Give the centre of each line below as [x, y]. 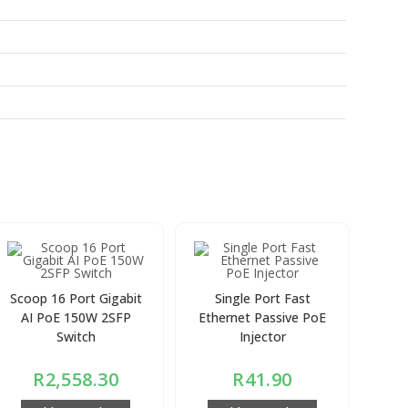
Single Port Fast [262, 298]
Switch [76, 336]
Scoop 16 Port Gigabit [76, 298]
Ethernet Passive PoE [263, 317]
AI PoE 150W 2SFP [76, 317]
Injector [262, 336]
